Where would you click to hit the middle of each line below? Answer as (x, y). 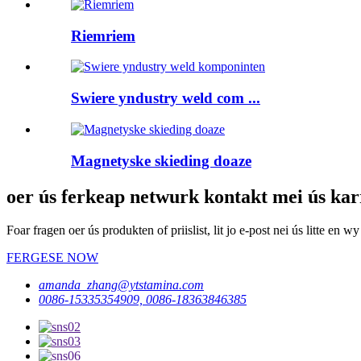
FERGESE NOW (52, 258)
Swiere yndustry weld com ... (166, 98)
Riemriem (103, 35)
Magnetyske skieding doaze (161, 160)
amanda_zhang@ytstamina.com (121, 285)
